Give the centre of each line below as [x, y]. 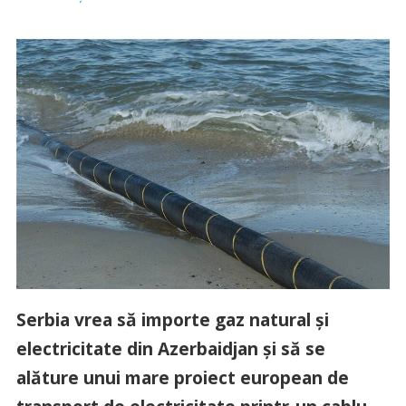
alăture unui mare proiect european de [182, 378]
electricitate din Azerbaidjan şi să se [170, 349]
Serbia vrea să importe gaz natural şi [172, 320]
